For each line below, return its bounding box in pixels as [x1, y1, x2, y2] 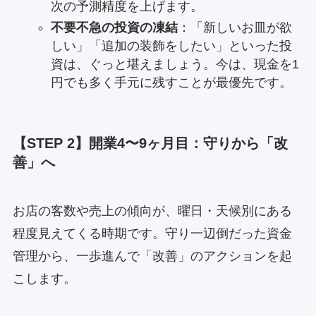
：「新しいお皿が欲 [177, 20, 292, 35]
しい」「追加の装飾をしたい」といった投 [50, 39, 292, 54]
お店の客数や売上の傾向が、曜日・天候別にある [12, 203, 292, 218]
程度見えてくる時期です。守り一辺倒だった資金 [12, 226, 292, 241]
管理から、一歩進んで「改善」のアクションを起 [12, 248, 292, 263]
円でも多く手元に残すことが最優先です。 [50, 75, 292, 90]
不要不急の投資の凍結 [50, 20, 178, 35]
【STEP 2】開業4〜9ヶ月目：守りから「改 [12, 135, 288, 151]
